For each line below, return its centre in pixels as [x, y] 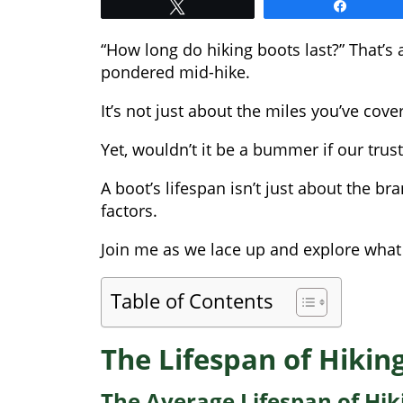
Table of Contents [192, 300]
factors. [129, 210]
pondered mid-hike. [175, 72]
